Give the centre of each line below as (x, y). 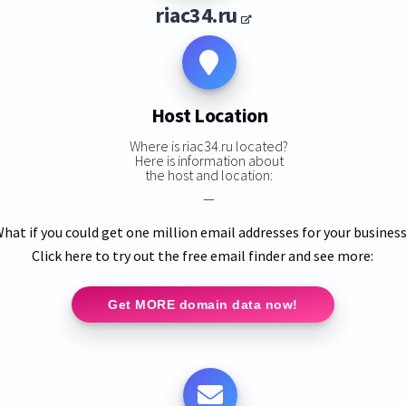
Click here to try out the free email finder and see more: (203, 255)
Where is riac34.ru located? (209, 145)
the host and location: (209, 174)
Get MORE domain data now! (203, 304)
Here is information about (209, 160)
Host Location (209, 116)
